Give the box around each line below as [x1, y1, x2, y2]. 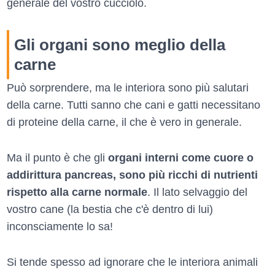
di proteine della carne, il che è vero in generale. [7, 115, 242, 128]
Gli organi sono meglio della [14, 35, 225, 54]
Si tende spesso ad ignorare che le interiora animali [7, 255, 258, 268]
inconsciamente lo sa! [7, 220, 113, 233]
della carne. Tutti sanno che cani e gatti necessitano [7, 98, 260, 111]
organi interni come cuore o [108, 151, 254, 164]
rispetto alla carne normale [7, 185, 147, 198]
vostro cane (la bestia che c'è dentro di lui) [7, 203, 213, 215]
